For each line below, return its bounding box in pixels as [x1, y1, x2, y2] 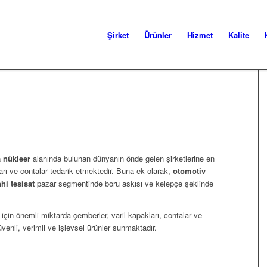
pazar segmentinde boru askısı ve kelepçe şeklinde [35, 178, 213, 190]
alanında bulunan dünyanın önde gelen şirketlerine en [30, 153, 215, 164]
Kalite [228, 29, 249, 41]
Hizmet [187, 29, 213, 41]
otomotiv [173, 165, 206, 177]
